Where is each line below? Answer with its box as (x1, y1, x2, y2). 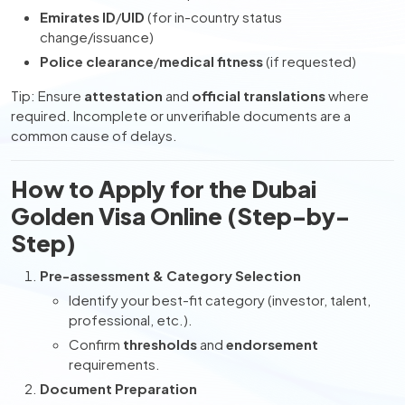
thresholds (123, 335, 197, 353)
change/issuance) (40, 28, 154, 45)
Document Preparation (40, 380, 197, 397)
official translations (192, 87, 325, 104)
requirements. (69, 355, 160, 372)
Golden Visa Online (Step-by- (11, 201, 350, 231)
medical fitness (159, 52, 263, 70)
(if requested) (263, 52, 356, 70)
